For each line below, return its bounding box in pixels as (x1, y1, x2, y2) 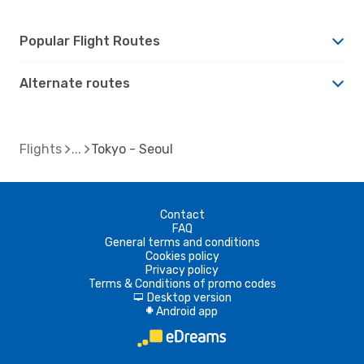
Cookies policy (145, 249, 219, 263)
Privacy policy (145, 262, 219, 277)
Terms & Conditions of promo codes (88, 276, 276, 291)
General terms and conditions (104, 235, 260, 249)
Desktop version (146, 290, 232, 305)
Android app (156, 304, 218, 318)
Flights (19, 141, 62, 157)
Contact (159, 207, 205, 222)
